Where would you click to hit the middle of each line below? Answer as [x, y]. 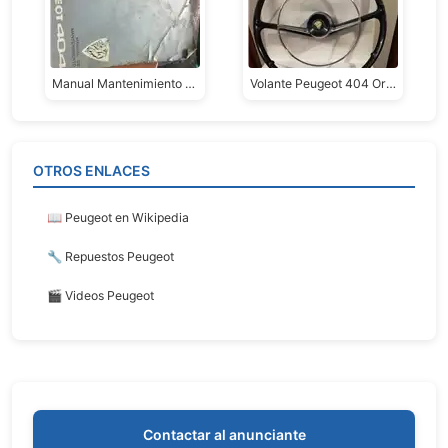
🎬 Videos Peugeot [100, 296]
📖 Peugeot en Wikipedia [118, 218]
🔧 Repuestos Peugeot [110, 257]
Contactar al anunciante [224, 435]
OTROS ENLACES [91, 171]
